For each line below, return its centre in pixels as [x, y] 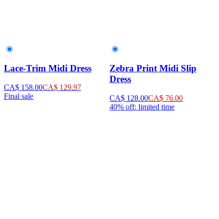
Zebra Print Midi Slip [153, 68]
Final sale [19, 96]
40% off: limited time [142, 107]
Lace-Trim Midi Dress [48, 68]
